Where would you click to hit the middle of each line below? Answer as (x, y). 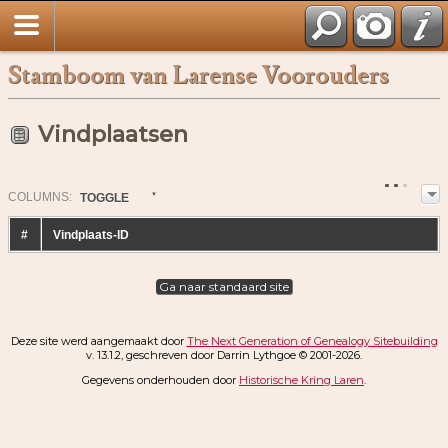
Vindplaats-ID (91, 235)
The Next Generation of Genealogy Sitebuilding (312, 341)
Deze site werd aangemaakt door (98, 341)
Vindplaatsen (113, 134)
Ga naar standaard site (223, 287)
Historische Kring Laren (301, 380)
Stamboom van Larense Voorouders (198, 75)
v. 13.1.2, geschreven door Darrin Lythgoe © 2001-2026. (224, 355)
